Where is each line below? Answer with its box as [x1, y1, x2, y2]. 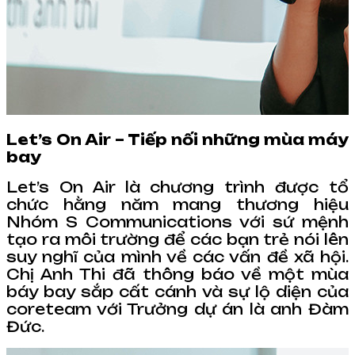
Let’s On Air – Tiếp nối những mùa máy [6, 130, 349, 148]
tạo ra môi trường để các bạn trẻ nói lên [6, 230, 349, 248]
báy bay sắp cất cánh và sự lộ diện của [6, 282, 349, 300]
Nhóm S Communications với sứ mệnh [6, 212, 349, 231]
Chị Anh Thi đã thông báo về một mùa [6, 265, 349, 283]
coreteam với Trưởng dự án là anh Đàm [6, 300, 349, 318]
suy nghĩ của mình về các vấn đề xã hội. [6, 247, 349, 265]
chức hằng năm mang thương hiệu [6, 195, 349, 213]
